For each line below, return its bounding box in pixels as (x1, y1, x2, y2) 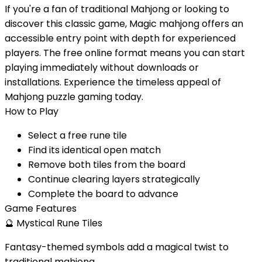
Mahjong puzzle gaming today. (5, 89, 143, 104)
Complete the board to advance (28, 187, 178, 201)
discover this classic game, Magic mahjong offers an (5, 16, 243, 30)
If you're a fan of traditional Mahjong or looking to (5, 2, 229, 16)
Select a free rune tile (28, 128, 127, 142)
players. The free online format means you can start (5, 46, 245, 60)
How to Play (5, 104, 58, 118)
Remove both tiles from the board (28, 157, 185, 171)
